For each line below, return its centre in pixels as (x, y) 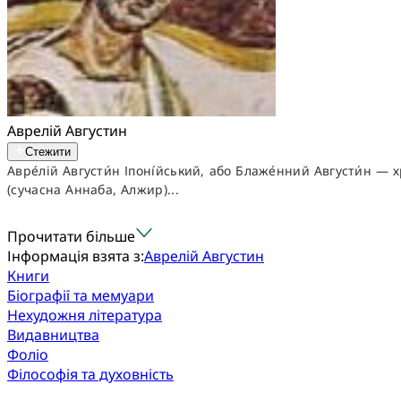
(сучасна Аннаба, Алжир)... (93, 189)
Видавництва (53, 335)
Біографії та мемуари (81, 295)
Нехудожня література (85, 315)
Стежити (48, 152)
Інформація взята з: (76, 256)
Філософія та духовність (90, 374)
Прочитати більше (71, 236)
